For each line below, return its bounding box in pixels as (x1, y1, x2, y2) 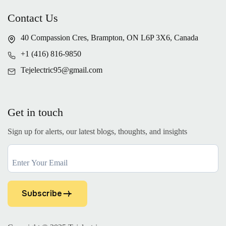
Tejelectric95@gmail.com (21, 65, 102, 74)
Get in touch (8, 105, 63, 119)
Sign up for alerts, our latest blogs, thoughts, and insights (8, 127, 187, 136)
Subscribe (22, 188, 62, 199)
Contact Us (8, 12, 58, 25)
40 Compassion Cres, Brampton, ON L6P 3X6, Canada (21, 33, 198, 42)
